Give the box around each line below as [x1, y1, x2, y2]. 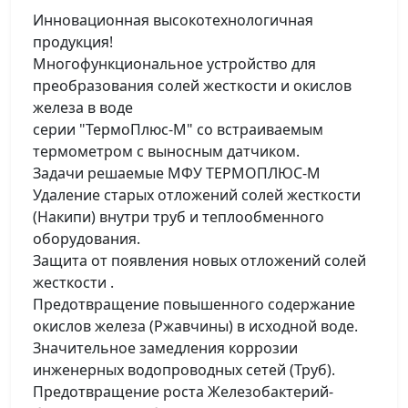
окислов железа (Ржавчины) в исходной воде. [33, 316, 358, 336]
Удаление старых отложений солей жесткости [33, 185, 361, 205]
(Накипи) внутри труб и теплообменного [33, 207, 324, 227]
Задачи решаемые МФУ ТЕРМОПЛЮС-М [33, 163, 321, 183]
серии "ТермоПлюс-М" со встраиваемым [33, 119, 323, 139]
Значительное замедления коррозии [33, 338, 298, 358]
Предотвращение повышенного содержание [33, 294, 355, 314]
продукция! [33, 32, 113, 52]
